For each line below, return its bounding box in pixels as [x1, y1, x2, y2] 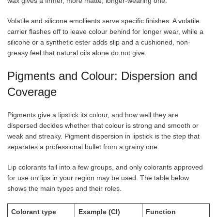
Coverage [7, 85, 57, 98]
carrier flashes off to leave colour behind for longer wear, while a [7, 27, 203, 35]
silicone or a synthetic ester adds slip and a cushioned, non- [7, 38, 190, 46]
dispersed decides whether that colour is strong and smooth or [7, 121, 199, 129]
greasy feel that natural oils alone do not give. [7, 48, 147, 57]
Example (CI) [78, 207, 120, 216]
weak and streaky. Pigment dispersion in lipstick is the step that [7, 132, 200, 140]
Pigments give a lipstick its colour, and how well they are [7, 110, 178, 119]
